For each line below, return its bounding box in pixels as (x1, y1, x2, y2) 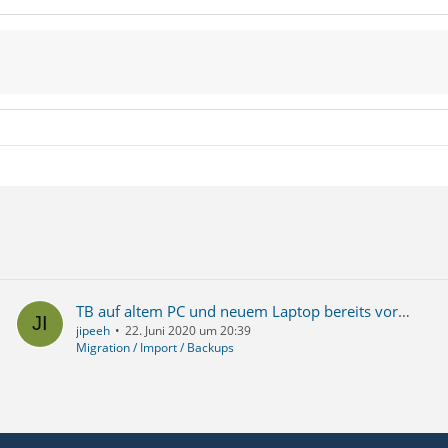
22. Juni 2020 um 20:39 (124, 322, 251, 340)
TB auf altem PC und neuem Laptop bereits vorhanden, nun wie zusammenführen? (397, 301, 410, 322)
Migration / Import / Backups (75, 339, 234, 357)
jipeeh (75, 322, 110, 340)
